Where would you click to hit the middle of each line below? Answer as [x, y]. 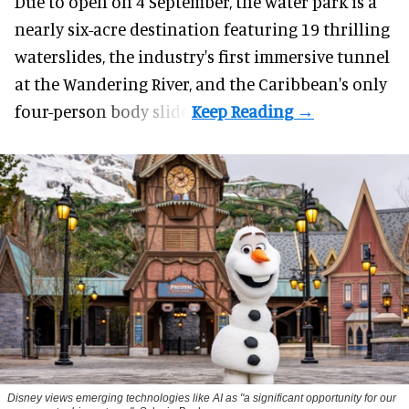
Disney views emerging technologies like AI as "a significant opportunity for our [202, 398]
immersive [294, 56]
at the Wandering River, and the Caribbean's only [201, 83]
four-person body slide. [103, 110]
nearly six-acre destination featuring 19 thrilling [202, 28]
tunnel [362, 56]
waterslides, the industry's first [134, 56]
